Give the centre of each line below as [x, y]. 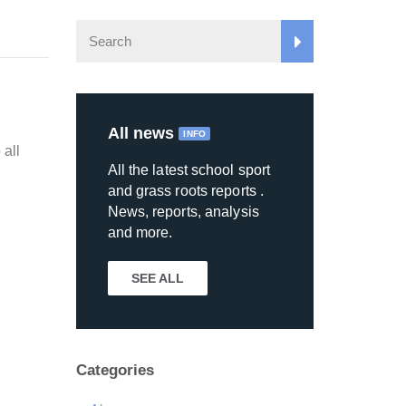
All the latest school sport [189, 170]
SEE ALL [158, 279]
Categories [115, 371]
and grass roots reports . [186, 191]
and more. [140, 233]
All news [143, 134]
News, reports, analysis [183, 212]
